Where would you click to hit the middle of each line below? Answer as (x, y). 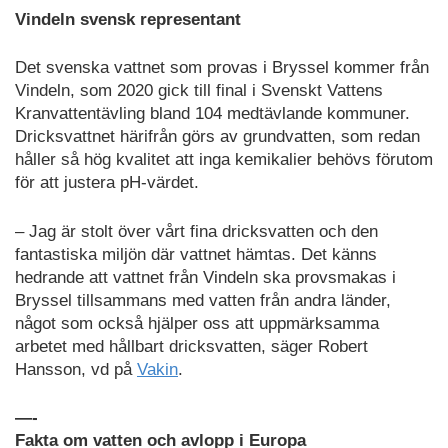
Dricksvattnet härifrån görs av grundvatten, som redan (217, 137)
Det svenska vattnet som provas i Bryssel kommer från (222, 68)
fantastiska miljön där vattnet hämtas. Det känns (196, 254)
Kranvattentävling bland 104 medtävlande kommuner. (212, 114)
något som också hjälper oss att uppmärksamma (197, 323)
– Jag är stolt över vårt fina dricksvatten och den (196, 231)
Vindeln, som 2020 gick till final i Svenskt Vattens (199, 91)
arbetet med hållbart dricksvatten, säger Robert (191, 346)
